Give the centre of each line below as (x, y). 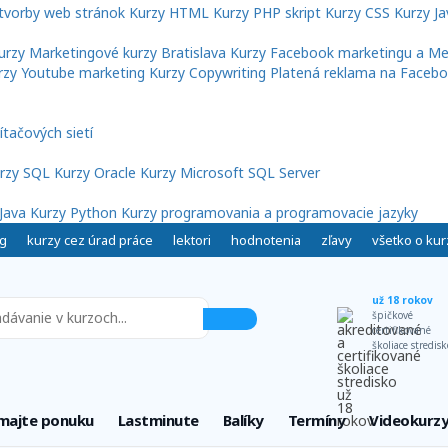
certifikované (401, 330)
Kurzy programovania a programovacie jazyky (269, 213)
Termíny (316, 420)
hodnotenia (265, 240)
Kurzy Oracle (95, 173)
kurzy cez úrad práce (89, 240)
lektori (191, 240)
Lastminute (158, 420)
